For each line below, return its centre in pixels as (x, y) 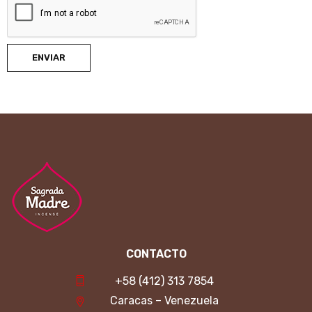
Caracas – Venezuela (164, 300)
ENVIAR (49, 57)
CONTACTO (156, 253)
